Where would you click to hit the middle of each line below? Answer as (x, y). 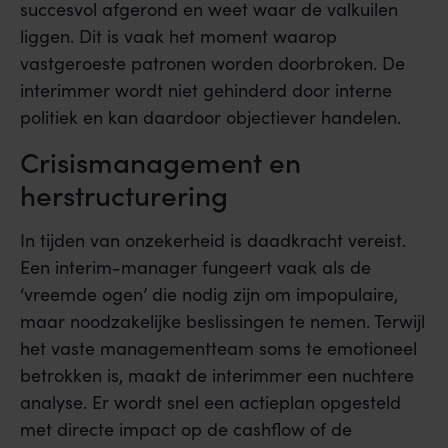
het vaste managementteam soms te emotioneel (218, 348)
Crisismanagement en (160, 161)
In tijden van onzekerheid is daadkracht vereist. (213, 240)
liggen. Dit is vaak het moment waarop (178, 35)
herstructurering (124, 194)
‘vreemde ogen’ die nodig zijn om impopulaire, (209, 294)
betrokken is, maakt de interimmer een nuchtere (217, 375)
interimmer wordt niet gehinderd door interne (206, 89)
